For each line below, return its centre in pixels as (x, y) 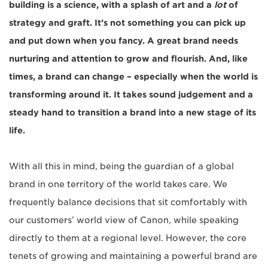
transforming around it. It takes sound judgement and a (131, 95)
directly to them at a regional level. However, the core (128, 238)
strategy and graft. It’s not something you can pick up (127, 23)
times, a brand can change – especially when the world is (133, 77)
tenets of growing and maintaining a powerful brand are (133, 256)
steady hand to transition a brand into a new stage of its (133, 112)
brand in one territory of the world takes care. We (118, 184)
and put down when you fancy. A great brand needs (124, 41)
